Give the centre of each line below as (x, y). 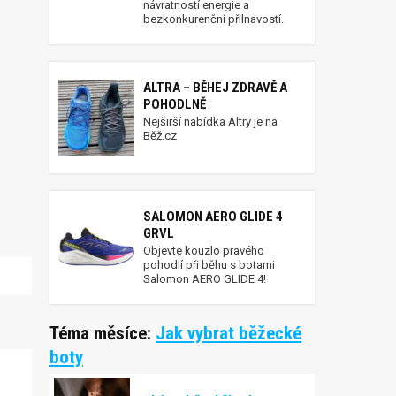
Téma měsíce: (103, 333)
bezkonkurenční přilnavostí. (213, 19)
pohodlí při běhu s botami (209, 265)
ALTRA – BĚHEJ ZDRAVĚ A (215, 88)
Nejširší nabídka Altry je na (210, 122)
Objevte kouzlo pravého (204, 251)
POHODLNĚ (175, 104)
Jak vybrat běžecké (228, 333)
